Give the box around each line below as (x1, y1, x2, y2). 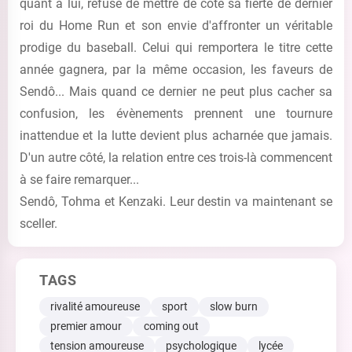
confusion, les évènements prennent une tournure (20, 106, 332, 121)
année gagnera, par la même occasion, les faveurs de (20, 62, 332, 77)
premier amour (50, 320, 122, 332)
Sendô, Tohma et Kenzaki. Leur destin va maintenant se (20, 194, 332, 209)
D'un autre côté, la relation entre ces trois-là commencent (20, 150, 332, 165)
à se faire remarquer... (20, 172, 139, 187)
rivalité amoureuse (50, 300, 140, 313)
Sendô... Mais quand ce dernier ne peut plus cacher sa (20, 84, 332, 99)
